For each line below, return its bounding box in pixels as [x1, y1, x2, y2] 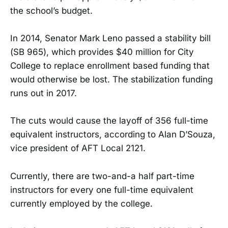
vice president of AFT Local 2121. [10, 143, 146, 154]
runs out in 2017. [10, 88, 77, 99]
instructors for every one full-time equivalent [10, 184, 193, 195]
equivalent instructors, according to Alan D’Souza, [10, 129, 215, 140]
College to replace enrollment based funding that [10, 61, 210, 71]
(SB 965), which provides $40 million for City [10, 47, 194, 58]
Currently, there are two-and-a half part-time [10, 170, 194, 181]
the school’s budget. [10, 6, 93, 16]
